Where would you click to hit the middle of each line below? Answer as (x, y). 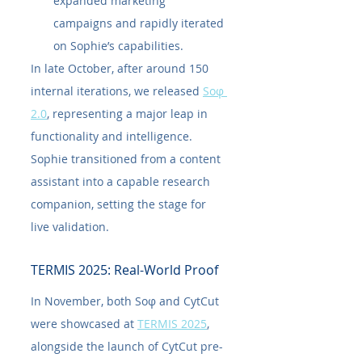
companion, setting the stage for (120, 204)
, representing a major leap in (129, 113)
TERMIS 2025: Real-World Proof (124, 269)
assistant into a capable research (122, 181)
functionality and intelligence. (113, 136)
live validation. (70, 226)
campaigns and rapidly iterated (140, 23)
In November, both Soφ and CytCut (126, 301)
